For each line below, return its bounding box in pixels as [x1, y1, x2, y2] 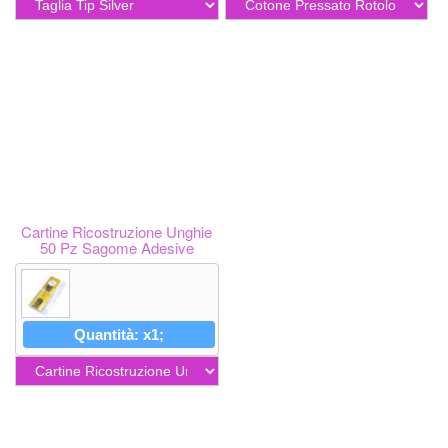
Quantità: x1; [73, 326, 164, 344]
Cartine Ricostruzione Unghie [21, 221, 213, 242]
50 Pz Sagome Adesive [39, 237, 194, 258]
